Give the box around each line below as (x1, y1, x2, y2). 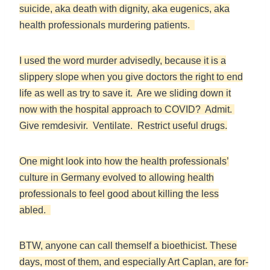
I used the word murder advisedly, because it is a (19, 55, 226, 66)
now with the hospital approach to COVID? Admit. (19, 104, 234, 115)
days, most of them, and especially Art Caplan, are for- (19, 257, 248, 268)
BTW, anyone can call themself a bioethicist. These (19, 240, 237, 251)
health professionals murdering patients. (19, 20, 195, 31)
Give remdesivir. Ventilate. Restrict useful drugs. (19, 121, 227, 131)
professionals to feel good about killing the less (19, 189, 219, 199)
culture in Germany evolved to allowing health (19, 172, 214, 183)
